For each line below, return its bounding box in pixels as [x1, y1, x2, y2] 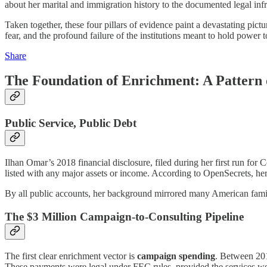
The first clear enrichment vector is [5, 250, 137, 261]
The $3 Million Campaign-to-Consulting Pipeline [5, 210, 244, 223]
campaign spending [137, 250, 215, 261]
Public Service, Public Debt [5, 117, 136, 130]
